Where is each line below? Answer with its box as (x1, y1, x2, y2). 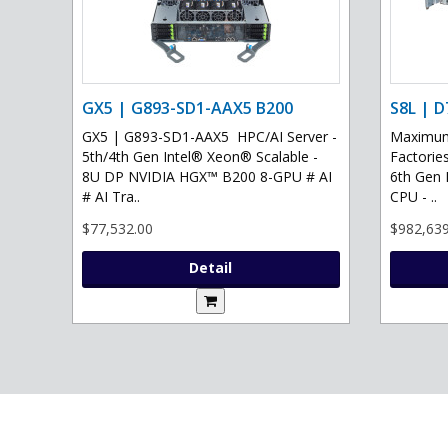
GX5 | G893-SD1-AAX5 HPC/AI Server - (82, 127, 337, 147)
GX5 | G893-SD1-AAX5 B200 (82, 97, 293, 120)
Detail (189, 258, 233, 278)
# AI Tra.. (82, 187, 140, 207)
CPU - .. (389, 187, 437, 207)
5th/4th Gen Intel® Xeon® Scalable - (82, 147, 318, 167)
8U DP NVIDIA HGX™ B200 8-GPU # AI (82, 167, 332, 187)
